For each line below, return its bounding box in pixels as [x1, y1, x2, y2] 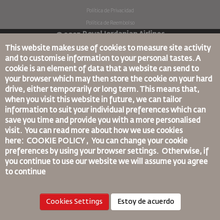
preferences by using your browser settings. [5, 148, 162, 155]
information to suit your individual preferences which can [5, 107, 206, 114]
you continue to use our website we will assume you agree [5, 158, 208, 165]
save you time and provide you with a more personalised [5, 117, 200, 124]
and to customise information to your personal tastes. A [5, 55, 200, 62]
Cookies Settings [46, 198, 103, 205]
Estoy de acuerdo [117, 198, 174, 205]
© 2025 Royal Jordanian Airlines [55, 30, 165, 38]
